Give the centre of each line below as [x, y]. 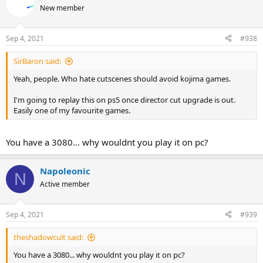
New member [62, 8]
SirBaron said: [37, 61]
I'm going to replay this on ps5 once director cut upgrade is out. [124, 100]
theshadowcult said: [48, 237]
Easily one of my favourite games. [72, 110]
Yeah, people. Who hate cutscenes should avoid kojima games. [122, 78]
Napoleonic [65, 171]
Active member [65, 184]
